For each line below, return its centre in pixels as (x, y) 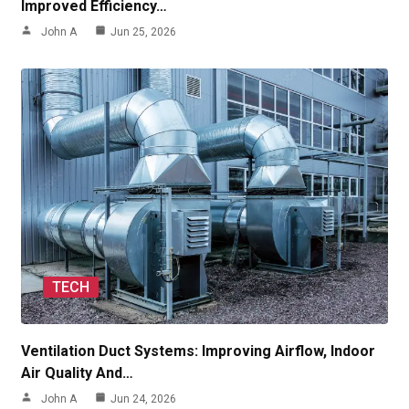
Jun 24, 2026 (143, 399)
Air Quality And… (77, 373)
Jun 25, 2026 (143, 32)
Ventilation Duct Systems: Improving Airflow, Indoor (198, 351)
